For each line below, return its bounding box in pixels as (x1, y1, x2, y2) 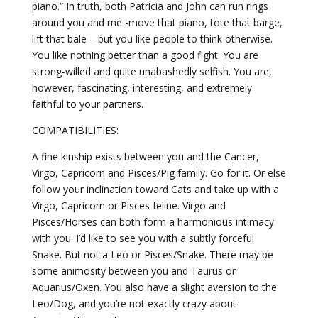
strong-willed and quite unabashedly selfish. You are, (31, 65, 272, 78)
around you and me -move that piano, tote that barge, (31, 16, 283, 29)
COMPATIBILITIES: (31, 124, 119, 137)
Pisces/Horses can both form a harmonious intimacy (31, 215, 274, 229)
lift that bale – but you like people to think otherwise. (31, 32, 273, 45)
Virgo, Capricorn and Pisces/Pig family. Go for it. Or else (31, 166, 286, 180)
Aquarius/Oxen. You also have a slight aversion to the (31, 280, 277, 294)
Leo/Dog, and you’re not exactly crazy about (31, 297, 236, 310)
